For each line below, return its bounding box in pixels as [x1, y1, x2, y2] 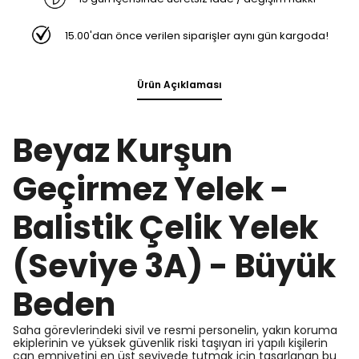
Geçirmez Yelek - [13, 167, 289, 212]
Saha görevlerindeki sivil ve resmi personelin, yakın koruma [13, 322, 337, 338]
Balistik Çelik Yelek [13, 205, 318, 250]
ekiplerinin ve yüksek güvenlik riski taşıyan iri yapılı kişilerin [13, 335, 328, 351]
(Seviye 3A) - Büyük [13, 244, 336, 288]
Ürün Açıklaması [137, 78, 222, 91]
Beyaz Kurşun [13, 128, 232, 173]
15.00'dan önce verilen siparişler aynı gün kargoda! [65, 27, 329, 43]
